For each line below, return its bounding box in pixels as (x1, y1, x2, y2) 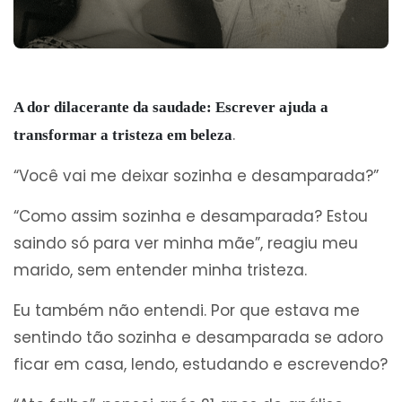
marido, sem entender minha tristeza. (13, 259, 307, 282)
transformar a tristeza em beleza (13, 127, 232, 144)
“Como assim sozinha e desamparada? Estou (13, 205, 368, 228)
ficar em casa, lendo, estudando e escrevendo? (13, 354, 388, 376)
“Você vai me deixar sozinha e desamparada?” (13, 165, 379, 188)
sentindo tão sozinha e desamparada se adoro (13, 327, 383, 349)
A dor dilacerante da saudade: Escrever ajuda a (13, 99, 328, 117)
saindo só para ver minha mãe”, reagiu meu (13, 232, 358, 255)
